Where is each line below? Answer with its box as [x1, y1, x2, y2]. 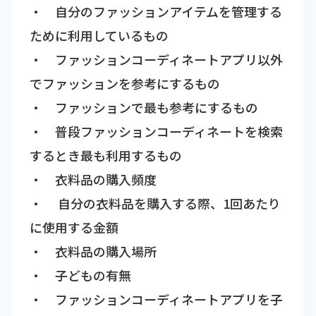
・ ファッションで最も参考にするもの [29, 98, 258, 117]
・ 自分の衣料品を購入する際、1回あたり [29, 194, 281, 213]
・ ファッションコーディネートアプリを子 [29, 290, 283, 309]
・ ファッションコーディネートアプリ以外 [29, 50, 283, 69]
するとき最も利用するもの [29, 146, 182, 165]
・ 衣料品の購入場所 [29, 242, 157, 261]
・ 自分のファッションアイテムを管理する [29, 2, 282, 21]
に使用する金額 [29, 218, 119, 237]
